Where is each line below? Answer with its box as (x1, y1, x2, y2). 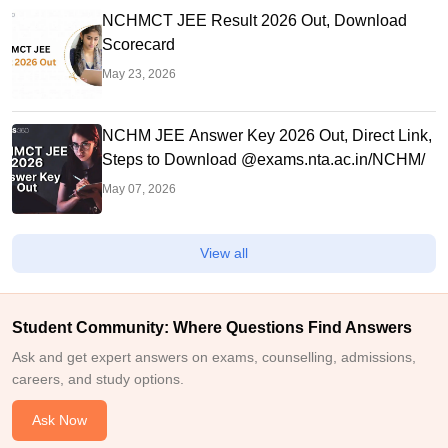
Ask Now (32, 412, 87, 429)
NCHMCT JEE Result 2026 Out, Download (102, 12, 407, 30)
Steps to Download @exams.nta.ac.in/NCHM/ (102, 151, 425, 169)
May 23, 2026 (102, 67, 176, 82)
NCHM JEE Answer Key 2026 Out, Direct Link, (102, 127, 432, 145)
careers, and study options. (12, 371, 184, 388)
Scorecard (102, 36, 175, 54)
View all (200, 245, 248, 262)
